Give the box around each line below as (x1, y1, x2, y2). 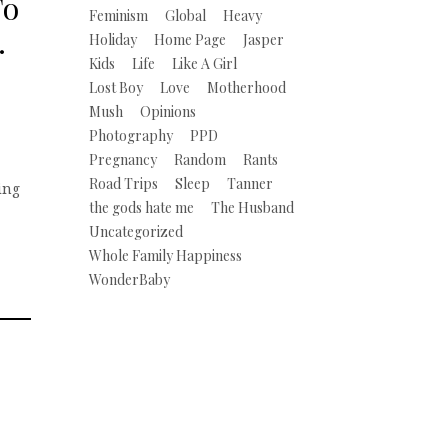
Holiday (89, 30, 137, 49)
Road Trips (89, 174, 158, 193)
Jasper (243, 30, 284, 49)
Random (174, 150, 226, 169)
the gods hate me (89, 198, 194, 217)
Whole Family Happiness (89, 246, 242, 265)
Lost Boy (89, 78, 143, 97)
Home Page (154, 30, 226, 49)
